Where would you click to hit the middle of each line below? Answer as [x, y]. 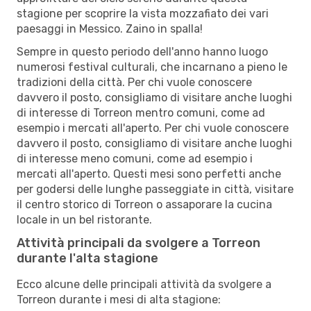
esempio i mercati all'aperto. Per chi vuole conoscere [153, 128]
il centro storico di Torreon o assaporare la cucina [144, 204]
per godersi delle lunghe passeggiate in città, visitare [155, 189]
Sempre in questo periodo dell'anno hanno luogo [142, 51]
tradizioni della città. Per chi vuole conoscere [134, 82]
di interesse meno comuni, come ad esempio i [135, 158]
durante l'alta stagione [87, 258]
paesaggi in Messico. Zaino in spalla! [110, 28]
